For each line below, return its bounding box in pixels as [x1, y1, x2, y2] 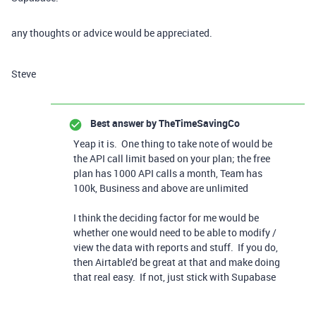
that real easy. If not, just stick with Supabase [73, 270, 276, 284]
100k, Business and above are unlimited [73, 181, 248, 195]
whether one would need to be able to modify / [73, 226, 276, 239]
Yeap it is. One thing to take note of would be [73, 137, 272, 150]
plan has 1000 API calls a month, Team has [73, 166, 262, 180]
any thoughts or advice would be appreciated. [11, 26, 212, 39]
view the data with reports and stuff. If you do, [73, 241, 278, 254]
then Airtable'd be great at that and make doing [73, 255, 280, 269]
